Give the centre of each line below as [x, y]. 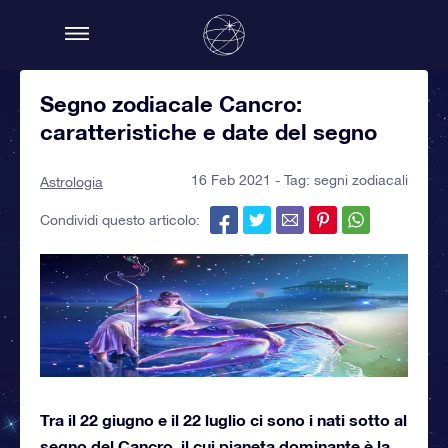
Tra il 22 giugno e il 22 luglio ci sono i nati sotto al [223, 419]
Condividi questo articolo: [120, 220]
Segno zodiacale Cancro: [171, 104]
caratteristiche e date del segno [208, 132]
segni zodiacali [361, 180]
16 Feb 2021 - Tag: [252, 180]
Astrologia [71, 182]
